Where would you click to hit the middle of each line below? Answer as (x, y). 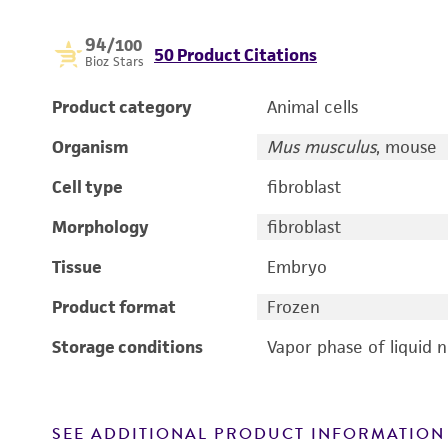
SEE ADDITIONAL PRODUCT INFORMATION (248, 434)
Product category (122, 107)
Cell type (87, 187)
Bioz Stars (114, 61)
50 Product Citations (235, 55)
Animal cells (312, 107)
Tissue (77, 267)
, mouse (406, 147)
